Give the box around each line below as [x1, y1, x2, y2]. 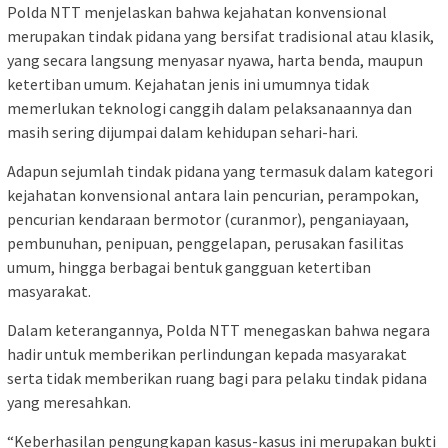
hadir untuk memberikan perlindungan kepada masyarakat [7, 344, 407, 365]
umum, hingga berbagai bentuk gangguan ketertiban [7, 257, 371, 278]
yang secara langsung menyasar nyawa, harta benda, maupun [7, 50, 423, 71]
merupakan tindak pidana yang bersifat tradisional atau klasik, [7, 26, 434, 47]
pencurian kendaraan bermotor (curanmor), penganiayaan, [7, 209, 409, 230]
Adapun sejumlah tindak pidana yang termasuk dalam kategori [7, 161, 433, 182]
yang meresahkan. [7, 392, 131, 413]
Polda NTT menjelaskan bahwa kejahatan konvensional [7, 2, 387, 23]
